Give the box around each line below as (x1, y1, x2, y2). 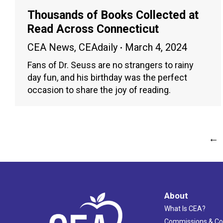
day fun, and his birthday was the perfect (27, 72, 187, 83)
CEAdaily (79, 41, 117, 54)
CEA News (27, 41, 74, 54)
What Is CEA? (164, 204, 206, 213)
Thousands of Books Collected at (27, 8, 199, 22)
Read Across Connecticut (27, 22, 159, 36)
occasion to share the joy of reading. (27, 85, 171, 96)
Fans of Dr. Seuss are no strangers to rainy (27, 60, 194, 71)
